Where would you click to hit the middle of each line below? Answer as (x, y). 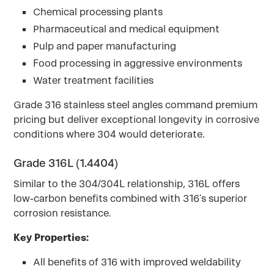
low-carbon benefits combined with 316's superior (131, 198)
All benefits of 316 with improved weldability (137, 262)
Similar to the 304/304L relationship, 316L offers (127, 184)
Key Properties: (51, 238)
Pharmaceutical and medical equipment (127, 29)
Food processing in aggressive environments (138, 63)
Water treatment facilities (94, 80)
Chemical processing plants (98, 12)
